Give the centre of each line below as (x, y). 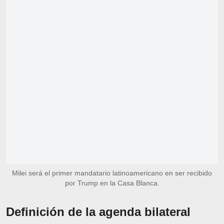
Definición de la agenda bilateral (98, 211)
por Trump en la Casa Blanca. (112, 183)
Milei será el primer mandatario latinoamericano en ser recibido (112, 173)
